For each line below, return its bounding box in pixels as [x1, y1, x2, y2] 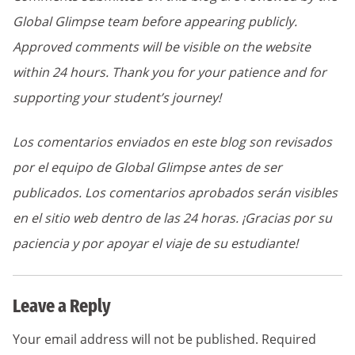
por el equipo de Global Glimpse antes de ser [13, 158, 282, 176]
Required [261, 330, 316, 348]
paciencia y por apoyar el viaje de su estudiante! [13, 234, 298, 252]
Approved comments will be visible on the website [13, 37, 311, 55]
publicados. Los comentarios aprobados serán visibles [13, 183, 338, 201]
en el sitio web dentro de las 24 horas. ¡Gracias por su [13, 208, 332, 227]
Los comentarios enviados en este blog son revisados [13, 132, 332, 151]
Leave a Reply [13, 294, 111, 317]
